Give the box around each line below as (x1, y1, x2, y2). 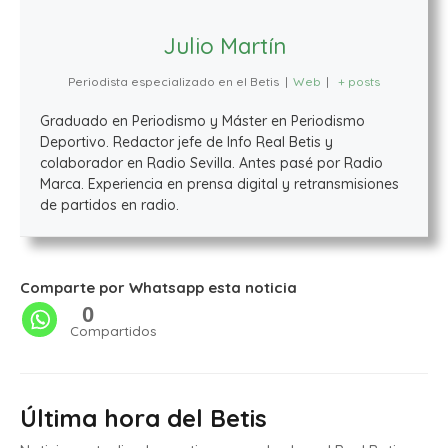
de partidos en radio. (40, 195, 179, 214)
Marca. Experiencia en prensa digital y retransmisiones (40, 174, 399, 193)
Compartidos (70, 322, 156, 339)
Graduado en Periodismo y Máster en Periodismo (40, 111, 365, 130)
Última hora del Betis (20, 402, 267, 433)
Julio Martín (162, 31, 286, 60)
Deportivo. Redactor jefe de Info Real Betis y (40, 132, 333, 151)
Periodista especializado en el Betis (68, 73, 280, 89)
